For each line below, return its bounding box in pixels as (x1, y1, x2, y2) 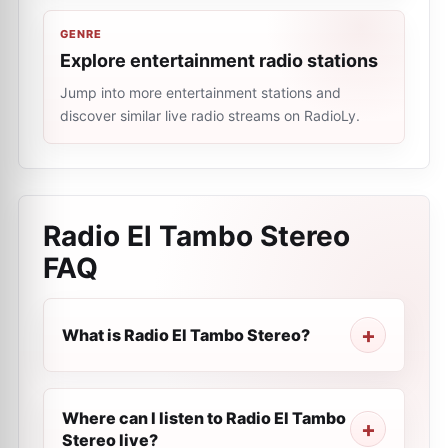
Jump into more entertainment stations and (60, 84, 341, 101)
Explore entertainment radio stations (60, 50, 378, 71)
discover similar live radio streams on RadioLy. (60, 107, 360, 124)
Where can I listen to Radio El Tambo (62, 408, 346, 428)
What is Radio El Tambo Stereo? (62, 325, 310, 345)
